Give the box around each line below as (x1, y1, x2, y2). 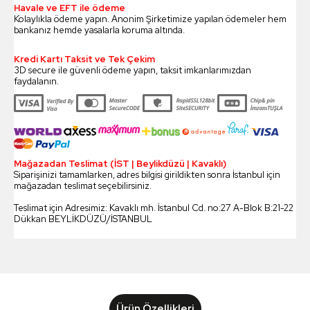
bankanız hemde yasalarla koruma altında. (14, 24, 185, 37)
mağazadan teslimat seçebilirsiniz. (14, 180, 152, 192)
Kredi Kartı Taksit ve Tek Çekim (14, 53, 155, 66)
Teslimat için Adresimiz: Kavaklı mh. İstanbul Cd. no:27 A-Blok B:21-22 (14, 202, 293, 215)
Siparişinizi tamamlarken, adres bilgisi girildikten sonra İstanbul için (14, 169, 280, 181)
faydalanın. (14, 75, 59, 88)
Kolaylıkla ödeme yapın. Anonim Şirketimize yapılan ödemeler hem (14, 13, 286, 26)
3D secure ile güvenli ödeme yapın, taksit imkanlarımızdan (14, 64, 251, 77)
